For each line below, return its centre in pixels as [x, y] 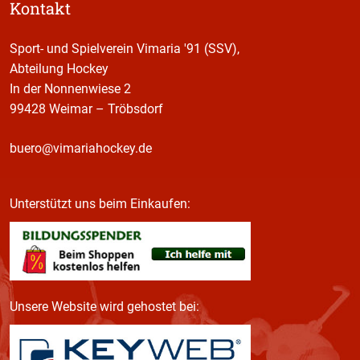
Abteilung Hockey [59, 69]
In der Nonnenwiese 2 [70, 89]
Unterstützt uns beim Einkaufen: [100, 204]
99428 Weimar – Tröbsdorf [86, 109]
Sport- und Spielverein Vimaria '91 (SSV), [125, 49]
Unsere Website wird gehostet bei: [104, 306]
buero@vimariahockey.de [81, 148]
